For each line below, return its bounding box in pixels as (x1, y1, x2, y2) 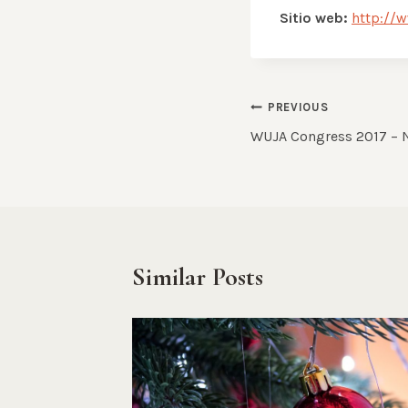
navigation (250, 135, 357, 167)
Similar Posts (132, 260, 263, 292)
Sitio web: (280, 8, 348, 26)
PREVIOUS (268, 99, 329, 114)
